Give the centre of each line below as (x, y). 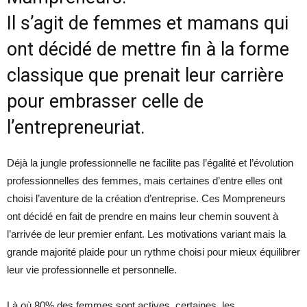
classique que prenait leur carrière (145, 75)
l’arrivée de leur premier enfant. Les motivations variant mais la (146, 234)
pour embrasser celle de (105, 101)
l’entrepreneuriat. (76, 127)
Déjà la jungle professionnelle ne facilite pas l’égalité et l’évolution (150, 162)
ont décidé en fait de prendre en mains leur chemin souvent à (143, 216)
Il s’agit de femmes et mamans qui (148, 23)
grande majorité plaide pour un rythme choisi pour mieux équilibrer (153, 251)
